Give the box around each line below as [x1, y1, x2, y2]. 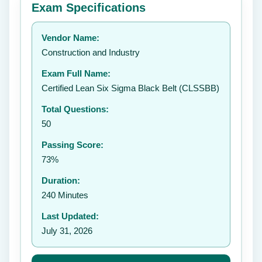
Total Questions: [42, 104, 109, 114]
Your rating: [30, 19, 69, 27]
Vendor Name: [42, 33, 99, 43]
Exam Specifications [32, 1, 146, 14]
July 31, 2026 [42, 226, 92, 236]
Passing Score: [42, 140, 104, 150]
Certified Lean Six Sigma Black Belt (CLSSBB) [42, 83, 219, 93]
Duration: [42, 175, 80, 185]
